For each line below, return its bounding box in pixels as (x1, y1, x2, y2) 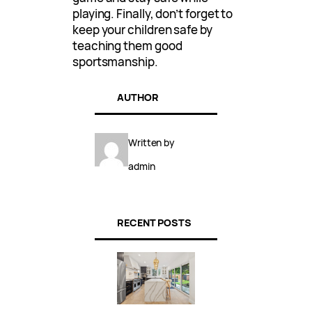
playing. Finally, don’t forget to (72, 5, 233, 22)
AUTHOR (117, 90, 159, 104)
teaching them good (72, 37, 182, 54)
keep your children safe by (72, 21, 212, 38)
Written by (128, 136, 175, 150)
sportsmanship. (72, 53, 158, 70)
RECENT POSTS (117, 216, 192, 230)
